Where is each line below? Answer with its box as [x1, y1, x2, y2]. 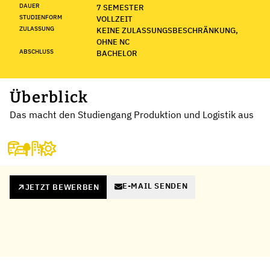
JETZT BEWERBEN [25, 181, 99, 192]
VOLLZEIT [96, 13, 133, 24]
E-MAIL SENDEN [122, 181, 188, 192]
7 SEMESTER [96, 2, 144, 13]
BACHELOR [96, 48, 137, 58]
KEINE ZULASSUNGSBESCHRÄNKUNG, [96, 25, 238, 36]
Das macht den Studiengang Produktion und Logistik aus [10, 108, 254, 121]
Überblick [10, 87, 89, 107]
